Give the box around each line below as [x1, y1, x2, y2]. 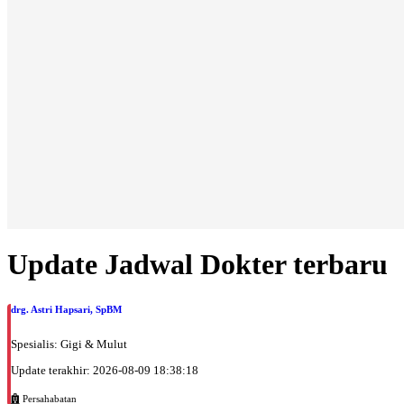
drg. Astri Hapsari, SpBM [11, 304, 122, 316]
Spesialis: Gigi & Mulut [11, 337, 127, 352]
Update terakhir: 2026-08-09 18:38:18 [11, 363, 198, 378]
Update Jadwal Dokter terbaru [7, 248, 388, 281]
